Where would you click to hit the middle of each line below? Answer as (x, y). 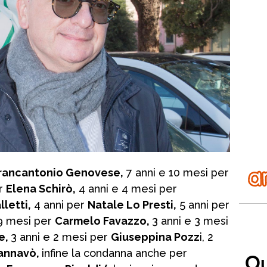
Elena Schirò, (41, 189)
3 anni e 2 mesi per (61, 237)
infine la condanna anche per (114, 253)
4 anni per (59, 205)
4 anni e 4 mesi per (126, 189)
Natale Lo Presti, (132, 205)
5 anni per (203, 205)
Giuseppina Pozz (155, 237)
